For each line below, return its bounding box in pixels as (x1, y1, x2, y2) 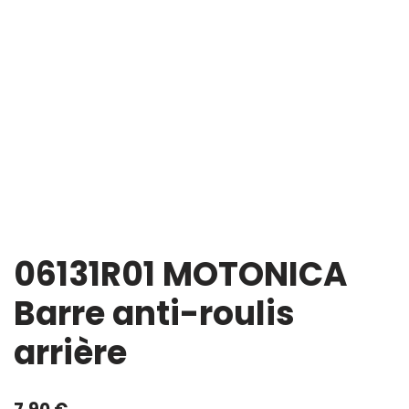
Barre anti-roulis (14, 290, 295, 337)
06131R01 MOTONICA (14, 251, 348, 298)
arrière (14, 330, 127, 376)
